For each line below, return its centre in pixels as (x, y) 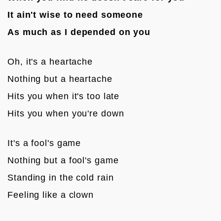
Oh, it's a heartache (50, 61)
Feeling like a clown (51, 195)
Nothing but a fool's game (63, 160)
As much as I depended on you (79, 32)
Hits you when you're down (66, 113)
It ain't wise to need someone (75, 15)
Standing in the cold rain (61, 177)
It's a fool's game (44, 143)
